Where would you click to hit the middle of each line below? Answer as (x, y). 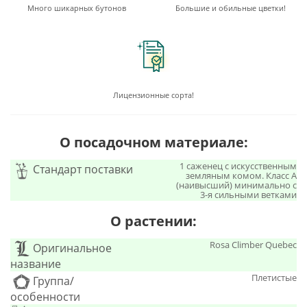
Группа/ (53, 281)
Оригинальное (72, 248)
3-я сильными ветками (248, 195)
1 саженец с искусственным (238, 166)
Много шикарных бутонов (77, 8)
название (36, 264)
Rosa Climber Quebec (253, 245)
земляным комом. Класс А (241, 176)
